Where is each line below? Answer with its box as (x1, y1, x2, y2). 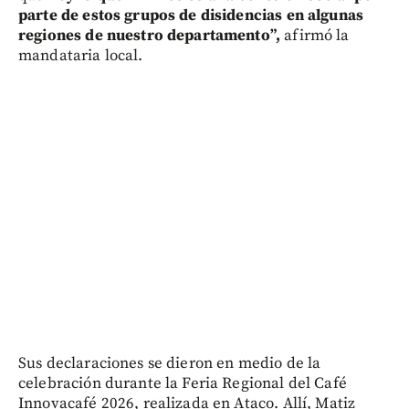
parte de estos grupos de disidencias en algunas (18, 5, 364, 26)
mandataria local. (18, 45, 143, 66)
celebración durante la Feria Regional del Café (18, 372, 347, 393)
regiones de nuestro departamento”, (18, 25, 281, 46)
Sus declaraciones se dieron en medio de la (18, 352, 321, 373)
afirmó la (280, 25, 350, 46)
